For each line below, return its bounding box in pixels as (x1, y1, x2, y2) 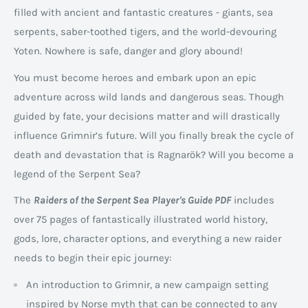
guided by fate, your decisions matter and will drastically (14, 109, 280, 122)
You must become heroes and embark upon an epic (14, 71, 256, 84)
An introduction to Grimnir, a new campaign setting (26, 278, 268, 291)
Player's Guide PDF (152, 194, 231, 207)
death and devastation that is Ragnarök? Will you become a (14, 148, 294, 161)
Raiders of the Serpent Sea (34, 194, 149, 207)
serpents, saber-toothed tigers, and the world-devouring (14, 25, 276, 38)
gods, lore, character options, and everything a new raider (14, 232, 281, 245)
